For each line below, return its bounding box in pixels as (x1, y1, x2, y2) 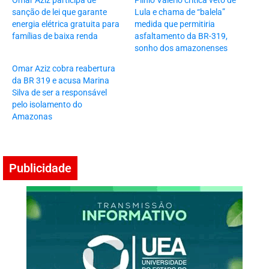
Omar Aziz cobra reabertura (12, 64, 115, 74)
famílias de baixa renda (12, 31, 98, 41)
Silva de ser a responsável (12, 88, 107, 98)
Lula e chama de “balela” (134, 7, 225, 17)
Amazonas (12, 112, 52, 122)
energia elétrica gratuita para (12, 19, 119, 29)
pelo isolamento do (12, 100, 82, 110)
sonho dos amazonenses (134, 43, 228, 53)
